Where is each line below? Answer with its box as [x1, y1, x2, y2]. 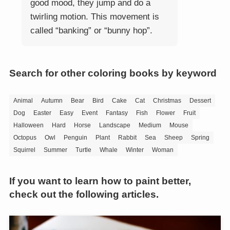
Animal [13, 97, 33, 104]
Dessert [189, 97, 211, 104]
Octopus [13, 133, 36, 141]
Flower [156, 109, 175, 117]
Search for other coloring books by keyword [9, 67, 217, 79]
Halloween [13, 121, 44, 129]
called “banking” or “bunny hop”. [30, 25, 152, 35]
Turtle [75, 146, 91, 154]
